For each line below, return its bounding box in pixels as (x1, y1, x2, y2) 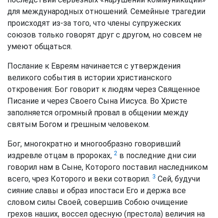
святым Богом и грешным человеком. (7, 120, 150, 129)
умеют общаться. (7, 42, 72, 51)
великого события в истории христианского (7, 73, 172, 82)
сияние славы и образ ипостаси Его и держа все (7, 186, 186, 195)
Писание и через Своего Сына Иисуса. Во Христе (7, 96, 187, 106)
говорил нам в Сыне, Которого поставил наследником (7, 163, 208, 172)
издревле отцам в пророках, (7, 151, 114, 160)
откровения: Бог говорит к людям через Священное (7, 85, 200, 94)
